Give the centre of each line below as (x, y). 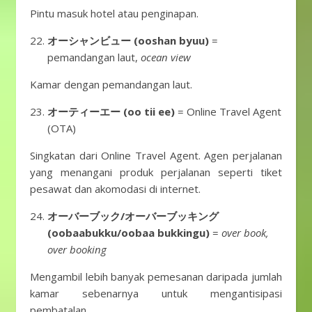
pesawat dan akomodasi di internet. (115, 189)
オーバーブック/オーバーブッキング (133, 216)
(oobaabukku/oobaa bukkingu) (128, 233)
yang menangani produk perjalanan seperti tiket (156, 172)
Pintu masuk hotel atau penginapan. (114, 13)
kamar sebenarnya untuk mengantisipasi (156, 293)
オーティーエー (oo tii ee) (111, 111)
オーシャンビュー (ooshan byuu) (128, 40)
